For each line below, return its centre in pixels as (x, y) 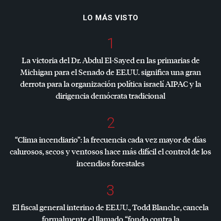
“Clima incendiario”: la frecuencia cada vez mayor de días (110, 140)
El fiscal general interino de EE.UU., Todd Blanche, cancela (110, 207)
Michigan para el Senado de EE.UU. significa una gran (110, 72)
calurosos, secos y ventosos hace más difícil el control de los (110, 151)
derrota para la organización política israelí (92, 84)
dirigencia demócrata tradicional (110, 96)
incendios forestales (110, 163)
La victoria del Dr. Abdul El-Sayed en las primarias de (110, 60)
